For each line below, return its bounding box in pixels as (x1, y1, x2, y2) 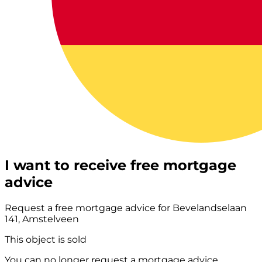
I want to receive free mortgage (5, 156, 236, 174)
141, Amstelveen (5, 213, 79, 225)
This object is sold (5, 233, 87, 245)
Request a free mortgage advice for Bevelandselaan (5, 202, 247, 213)
